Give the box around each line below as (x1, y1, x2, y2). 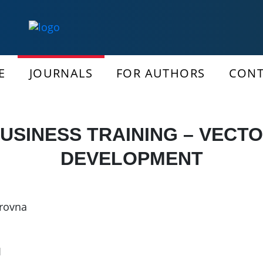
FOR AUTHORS (116, 65, 205, 82)
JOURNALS (29, 65, 93, 82)
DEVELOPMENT (60, 148, 203, 170)
